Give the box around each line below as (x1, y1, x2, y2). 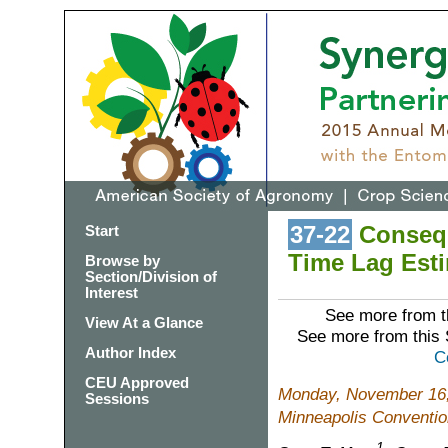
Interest (85, 284, 138, 301)
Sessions (85, 390, 149, 407)
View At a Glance (85, 314, 203, 331)
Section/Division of (85, 268, 217, 285)
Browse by (85, 252, 160, 269)
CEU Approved (85, 374, 189, 391)
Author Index (85, 344, 176, 361)
